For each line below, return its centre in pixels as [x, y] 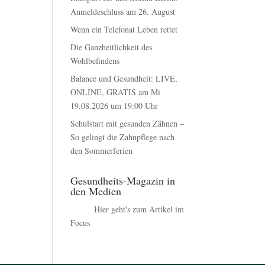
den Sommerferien [102, 150]
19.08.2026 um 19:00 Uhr [114, 105]
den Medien [96, 191]
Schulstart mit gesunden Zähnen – [127, 123]
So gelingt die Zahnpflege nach [123, 137]
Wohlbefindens [95, 60]
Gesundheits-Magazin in [123, 180]
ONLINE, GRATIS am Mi [116, 92]
